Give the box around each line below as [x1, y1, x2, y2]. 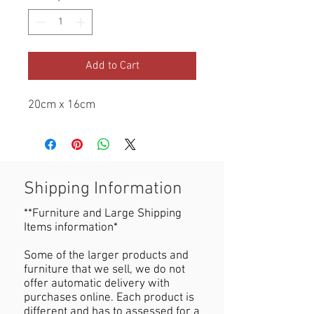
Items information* [24, 221, 118, 235]
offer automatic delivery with [24, 277, 170, 292]
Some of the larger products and [24, 249, 189, 264]
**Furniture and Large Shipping [24, 207, 182, 221]
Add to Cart [85, 59, 139, 74]
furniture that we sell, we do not [24, 263, 185, 278]
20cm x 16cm [28, 98, 95, 113]
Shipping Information [24, 179, 186, 200]
